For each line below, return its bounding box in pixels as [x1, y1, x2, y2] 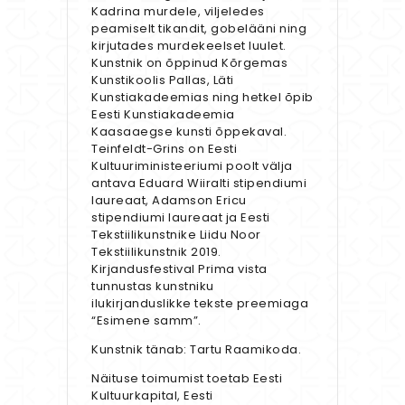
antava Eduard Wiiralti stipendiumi [91, 174, 306, 193]
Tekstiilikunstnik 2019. [91, 243, 221, 261]
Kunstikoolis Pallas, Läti [91, 71, 234, 89]
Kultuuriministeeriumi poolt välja [91, 157, 293, 175]
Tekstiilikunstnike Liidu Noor [91, 226, 261, 244]
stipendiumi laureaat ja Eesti [91, 209, 270, 227]
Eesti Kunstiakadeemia [91, 106, 235, 124]
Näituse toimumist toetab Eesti [91, 370, 282, 388]
